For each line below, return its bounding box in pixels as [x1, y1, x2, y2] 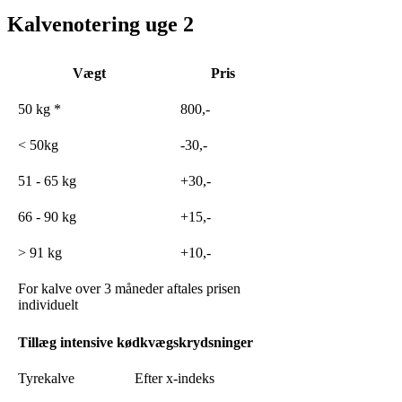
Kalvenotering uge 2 [7, 12, 194, 36]
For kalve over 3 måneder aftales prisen [18, 280, 240, 296]
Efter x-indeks [135, 370, 214, 386]
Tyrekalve [18, 370, 74, 386]
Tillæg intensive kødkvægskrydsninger [18, 334, 253, 350]
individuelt [18, 296, 78, 312]
